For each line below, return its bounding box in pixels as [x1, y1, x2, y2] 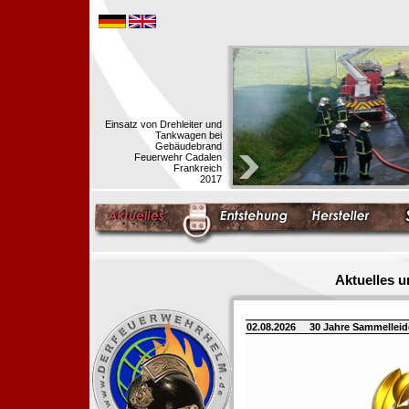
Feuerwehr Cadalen [134, 152, 222, 163]
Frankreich [173, 163, 222, 173]
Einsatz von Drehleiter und [105, 119, 222, 130]
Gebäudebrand [155, 141, 222, 152]
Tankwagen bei [155, 130, 222, 141]
